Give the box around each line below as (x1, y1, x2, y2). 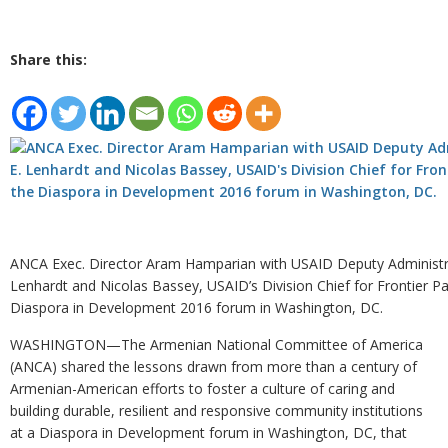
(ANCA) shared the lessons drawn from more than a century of (10, 357, 417, 376)
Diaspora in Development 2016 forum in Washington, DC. (10, 298, 383, 317)
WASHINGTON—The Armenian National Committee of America (10, 335, 423, 354)
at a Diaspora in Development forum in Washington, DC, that (10, 423, 407, 442)
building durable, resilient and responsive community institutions (10, 401, 423, 420)
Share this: (10, 50, 87, 69)
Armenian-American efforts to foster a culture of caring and (10, 379, 395, 398)
